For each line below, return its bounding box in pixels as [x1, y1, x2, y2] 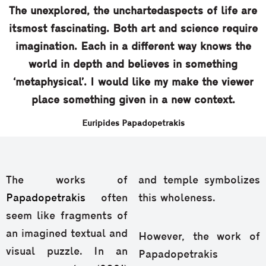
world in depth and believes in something [28, 59, 237, 71]
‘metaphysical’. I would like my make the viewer [12, 77, 254, 89]
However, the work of [138, 232, 260, 243]
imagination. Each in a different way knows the [15, 42, 251, 53]
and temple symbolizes [138, 175, 260, 187]
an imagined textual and [6, 229, 128, 240]
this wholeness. [138, 193, 216, 205]
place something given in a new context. [31, 95, 235, 107]
